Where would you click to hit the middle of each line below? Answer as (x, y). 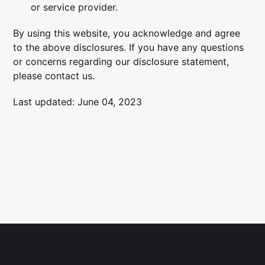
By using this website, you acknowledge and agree (127, 33)
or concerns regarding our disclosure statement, (121, 62)
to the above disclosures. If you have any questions (129, 48)
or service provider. (75, 7)
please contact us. (54, 76)
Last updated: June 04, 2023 (78, 102)
